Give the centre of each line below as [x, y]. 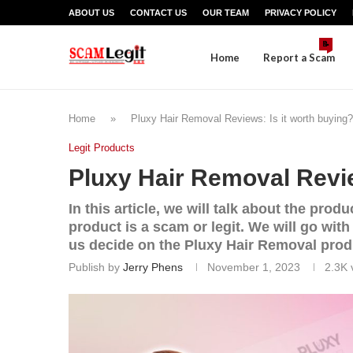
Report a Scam [299, 58]
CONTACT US [158, 13]
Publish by [96, 267]
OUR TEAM [226, 13]
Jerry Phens [153, 267]
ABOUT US [91, 13]
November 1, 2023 [254, 267]
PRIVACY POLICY [301, 13]
